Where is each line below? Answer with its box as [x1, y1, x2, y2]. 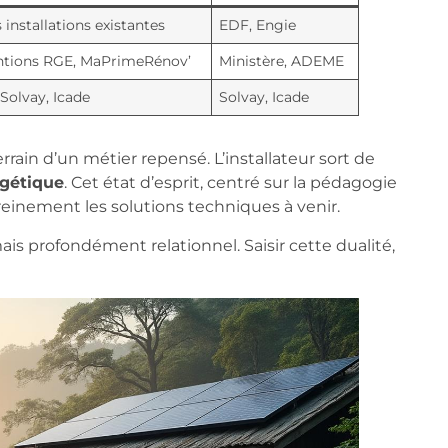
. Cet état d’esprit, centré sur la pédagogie [63, 173, 397, 193]
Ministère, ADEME [218, 52, 344, 71]
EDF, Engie [218, 16, 296, 35]
